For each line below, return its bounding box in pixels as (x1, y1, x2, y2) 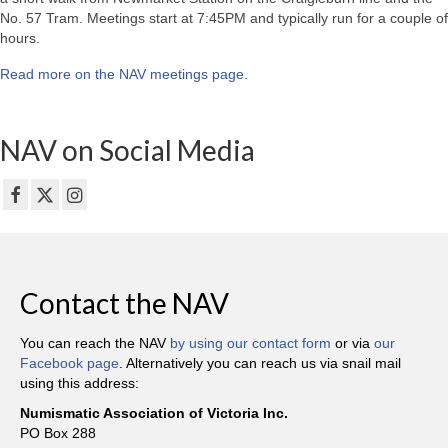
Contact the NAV (20, 286, 229, 321)
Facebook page (20, 355, 119, 372)
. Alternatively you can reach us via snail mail (119, 355, 401, 372)
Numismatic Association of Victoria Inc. (20, 405, 288, 422)
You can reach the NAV (20, 335, 170, 352)
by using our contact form (170, 335, 331, 352)
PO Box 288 (20, 425, 96, 442)
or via (331, 335, 374, 352)
